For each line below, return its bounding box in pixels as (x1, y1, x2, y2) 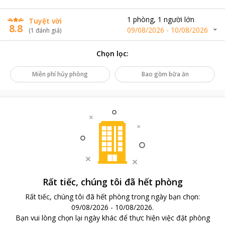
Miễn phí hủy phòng (32, 70, 88, 78)
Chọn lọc (96, 49, 127, 58)
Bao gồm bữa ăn (141, 70, 189, 78)
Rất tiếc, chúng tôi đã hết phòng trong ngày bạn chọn (25, 192, 198, 201)
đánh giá (36, 26, 60, 35)
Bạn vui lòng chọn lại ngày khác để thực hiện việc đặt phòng (15, 213, 210, 222)
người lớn (164, 15, 194, 24)
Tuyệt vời (29, 16, 62, 26)
